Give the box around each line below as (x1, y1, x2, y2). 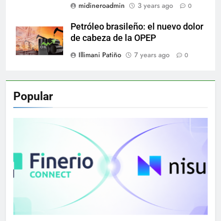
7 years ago (134, 49, 170, 60)
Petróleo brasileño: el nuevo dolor (71, 21, 203, 32)
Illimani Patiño (78, 49, 121, 60)
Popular (13, 89, 53, 103)
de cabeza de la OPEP (71, 33, 156, 43)
